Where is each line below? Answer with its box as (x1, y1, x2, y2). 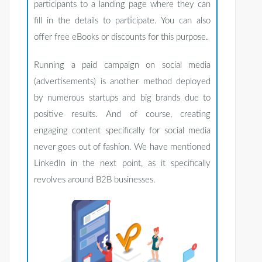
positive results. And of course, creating (34, 110, 211, 119)
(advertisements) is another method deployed (34, 77, 211, 87)
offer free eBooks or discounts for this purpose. (34, 33, 208, 42)
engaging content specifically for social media (34, 126, 211, 136)
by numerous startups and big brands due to (34, 94, 211, 103)
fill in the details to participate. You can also (34, 16, 211, 26)
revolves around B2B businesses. (34, 175, 156, 185)
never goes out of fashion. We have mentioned (34, 143, 211, 152)
